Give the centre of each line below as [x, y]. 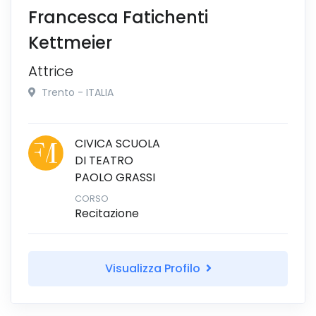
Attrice [51, 71]
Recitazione [107, 213]
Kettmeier [70, 42]
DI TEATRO [104, 160]
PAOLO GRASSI [115, 177]
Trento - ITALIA [76, 92]
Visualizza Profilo [154, 268]
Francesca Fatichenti [118, 17]
